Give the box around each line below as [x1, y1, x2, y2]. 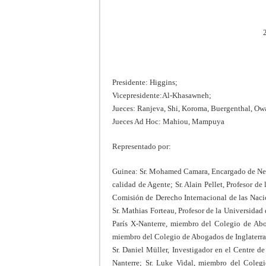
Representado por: [112, 141, 171, 151]
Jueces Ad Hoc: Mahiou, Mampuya [112, 116, 224, 126]
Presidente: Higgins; [112, 77, 178, 87]
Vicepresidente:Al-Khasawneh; [112, 90, 211, 100]
